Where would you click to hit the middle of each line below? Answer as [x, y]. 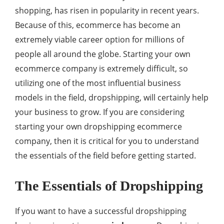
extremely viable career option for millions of [99, 40]
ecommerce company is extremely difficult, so [101, 69]
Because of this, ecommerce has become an [98, 25]
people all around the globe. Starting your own [103, 54]
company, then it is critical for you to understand [107, 141]
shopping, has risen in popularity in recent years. [107, 11]
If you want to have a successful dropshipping [101, 211]
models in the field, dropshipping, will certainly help [112, 98]
